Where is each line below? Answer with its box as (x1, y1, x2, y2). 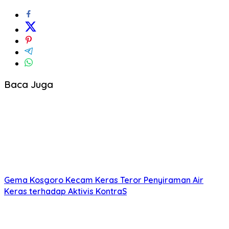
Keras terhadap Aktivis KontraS (4, 186, 127, 197)
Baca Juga (4, 78, 53, 91)
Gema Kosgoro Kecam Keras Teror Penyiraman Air (4, 175, 203, 186)
